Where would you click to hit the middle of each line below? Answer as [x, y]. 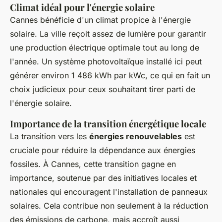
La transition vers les [50, 136]
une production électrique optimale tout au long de [105, 47]
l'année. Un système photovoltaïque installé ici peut [106, 61]
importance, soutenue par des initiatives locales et [103, 178]
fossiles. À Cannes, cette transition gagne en [93, 164]
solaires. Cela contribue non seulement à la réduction [109, 205]
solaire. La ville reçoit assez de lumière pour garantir [108, 33]
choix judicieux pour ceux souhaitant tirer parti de [103, 89]
